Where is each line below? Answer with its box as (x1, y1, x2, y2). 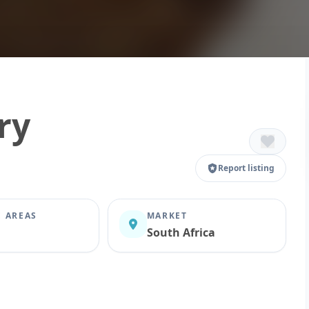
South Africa (146, 224, 215, 240)
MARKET (146, 209, 188, 221)
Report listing (218, 161, 275, 174)
